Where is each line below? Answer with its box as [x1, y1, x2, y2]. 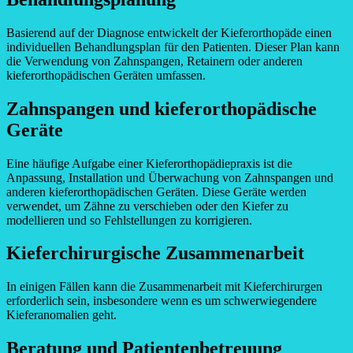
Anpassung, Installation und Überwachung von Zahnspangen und [6, 170, 333, 184]
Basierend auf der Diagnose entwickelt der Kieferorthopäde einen [6, 25, 332, 39]
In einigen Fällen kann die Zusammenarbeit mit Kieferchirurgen [6, 280, 322, 294]
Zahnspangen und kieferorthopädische [6, 98, 317, 119]
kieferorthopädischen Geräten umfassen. [6, 68, 206, 82]
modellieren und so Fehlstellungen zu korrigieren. [6, 213, 252, 227]
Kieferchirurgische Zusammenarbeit [6, 243, 304, 264]
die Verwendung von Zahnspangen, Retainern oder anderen [6, 54, 303, 68]
